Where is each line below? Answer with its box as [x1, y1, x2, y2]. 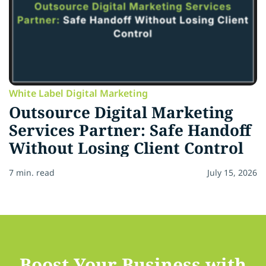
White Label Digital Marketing [9, 86, 148, 100]
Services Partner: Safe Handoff [9, 119, 251, 141]
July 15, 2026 [207, 166, 257, 178]
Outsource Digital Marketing [9, 101, 233, 123]
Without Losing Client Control [9, 137, 243, 159]
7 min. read [9, 166, 55, 178]
